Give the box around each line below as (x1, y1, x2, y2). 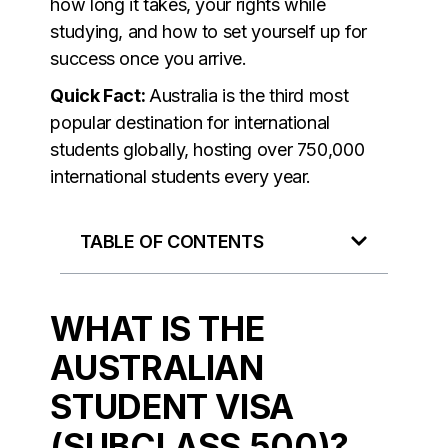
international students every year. (50, 165, 312, 187)
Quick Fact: (50, 84, 149, 106)
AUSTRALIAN (50, 346, 264, 388)
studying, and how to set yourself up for (50, 20, 367, 42)
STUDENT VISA (50, 385, 294, 427)
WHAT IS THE (50, 307, 265, 349)
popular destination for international (50, 111, 330, 133)
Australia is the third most (149, 84, 349, 106)
